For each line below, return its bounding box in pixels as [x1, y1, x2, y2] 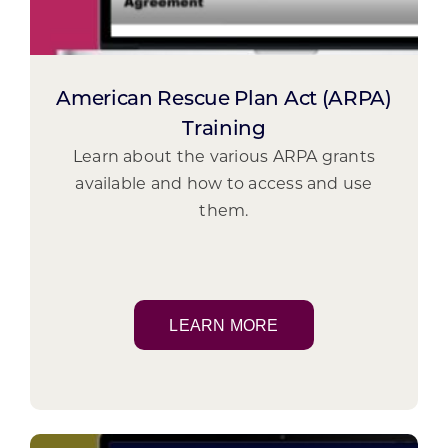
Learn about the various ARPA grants [72, 149, 376, 166]
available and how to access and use [75, 176, 373, 193]
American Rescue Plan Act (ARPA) [56, 89, 392, 110]
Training [182, 119, 266, 140]
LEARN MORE [169, 316, 279, 334]
